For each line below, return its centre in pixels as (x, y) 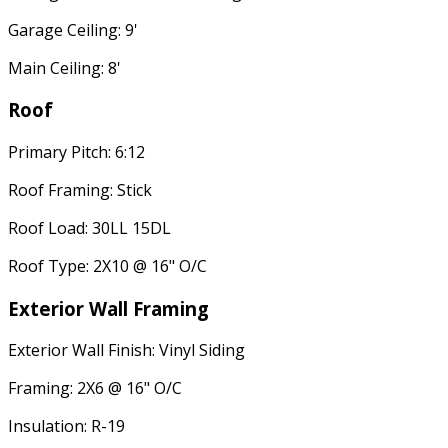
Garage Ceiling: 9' (73, 29)
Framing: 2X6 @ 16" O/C (95, 388)
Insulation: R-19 (66, 426)
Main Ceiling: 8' (64, 67)
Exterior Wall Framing (108, 308)
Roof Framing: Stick (80, 189)
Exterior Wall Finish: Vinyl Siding (126, 350)
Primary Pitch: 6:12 (76, 151)
